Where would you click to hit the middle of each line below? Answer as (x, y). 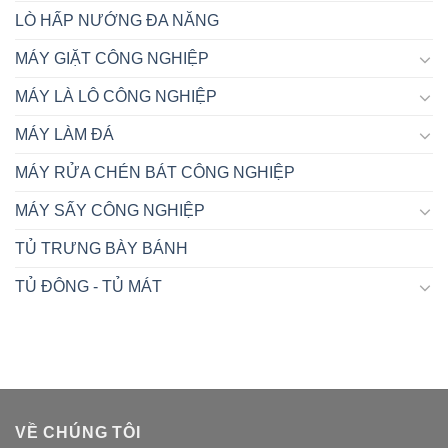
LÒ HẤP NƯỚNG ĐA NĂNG (117, 21)
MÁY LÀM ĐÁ (64, 135)
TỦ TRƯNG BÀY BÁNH (101, 249)
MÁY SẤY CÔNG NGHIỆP (110, 211)
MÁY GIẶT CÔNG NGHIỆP (112, 59)
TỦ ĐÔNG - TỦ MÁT (88, 287)
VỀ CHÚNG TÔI (78, 433)
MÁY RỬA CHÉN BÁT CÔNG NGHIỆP (155, 173)
